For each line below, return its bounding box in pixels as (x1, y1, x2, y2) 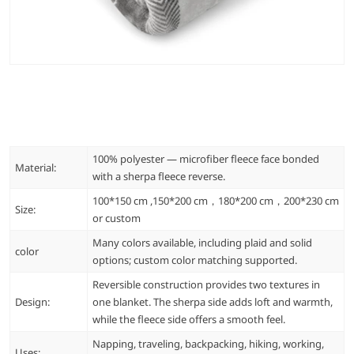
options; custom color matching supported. (92, 252, 297, 267)
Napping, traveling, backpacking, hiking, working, (92, 336, 324, 351)
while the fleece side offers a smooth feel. (92, 311, 285, 326)
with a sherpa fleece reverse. (92, 168, 225, 183)
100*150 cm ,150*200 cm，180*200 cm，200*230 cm (92, 193, 339, 208)
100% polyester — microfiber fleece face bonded (92, 151, 319, 166)
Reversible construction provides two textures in (92, 277, 320, 292)
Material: (15, 160, 56, 175)
